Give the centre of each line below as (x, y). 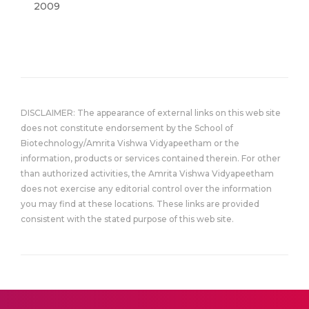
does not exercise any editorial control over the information (146, 189)
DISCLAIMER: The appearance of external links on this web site (151, 113)
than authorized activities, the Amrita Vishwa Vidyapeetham (147, 173)
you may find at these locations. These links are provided (140, 204)
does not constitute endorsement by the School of (127, 128)
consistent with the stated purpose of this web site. (127, 219)
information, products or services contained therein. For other (151, 158)
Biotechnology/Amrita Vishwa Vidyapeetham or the (130, 143)
